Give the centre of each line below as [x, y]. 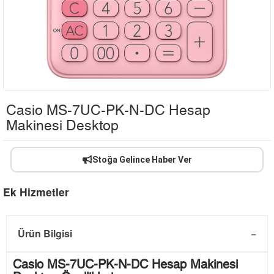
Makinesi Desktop [62, 127]
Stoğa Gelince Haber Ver [142, 160]
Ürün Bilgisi [45, 234]
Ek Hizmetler [36, 192]
